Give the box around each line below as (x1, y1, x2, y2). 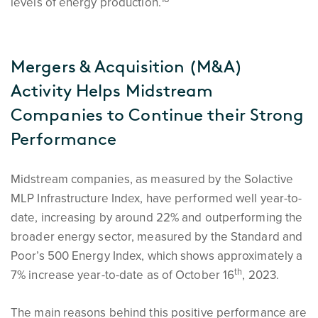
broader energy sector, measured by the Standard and (11, 229, 303, 244)
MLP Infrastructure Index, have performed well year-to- (11, 191, 302, 206)
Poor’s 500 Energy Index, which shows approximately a (11, 248, 303, 263)
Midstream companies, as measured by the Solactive (11, 172, 293, 187)
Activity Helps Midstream (11, 81, 214, 101)
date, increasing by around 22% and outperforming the (11, 210, 303, 225)
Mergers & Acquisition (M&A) (11, 57, 243, 77)
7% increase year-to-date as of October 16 (11, 268, 235, 283)
